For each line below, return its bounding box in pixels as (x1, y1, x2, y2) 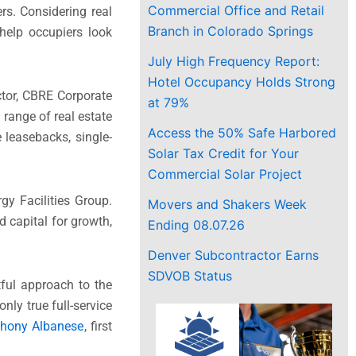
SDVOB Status (148, 267, 233, 284)
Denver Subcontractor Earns (148, 246, 319, 263)
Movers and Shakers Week (148, 195, 308, 212)
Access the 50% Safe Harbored (148, 124, 337, 141)
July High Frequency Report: (148, 52, 320, 69)
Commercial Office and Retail (148, 2, 325, 18)
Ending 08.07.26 (148, 216, 246, 233)
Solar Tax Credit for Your (148, 145, 300, 161)
